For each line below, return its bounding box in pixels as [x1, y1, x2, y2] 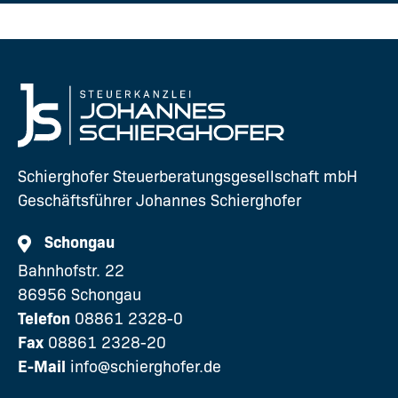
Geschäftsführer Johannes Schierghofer [18, 191, 301, 211]
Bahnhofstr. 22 [18, 261, 129, 282]
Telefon [18, 309, 70, 330]
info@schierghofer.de [70, 357, 221, 378]
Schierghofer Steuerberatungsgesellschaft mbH [18, 167, 357, 187]
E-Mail [18, 357, 66, 378]
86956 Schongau [18, 285, 141, 306]
